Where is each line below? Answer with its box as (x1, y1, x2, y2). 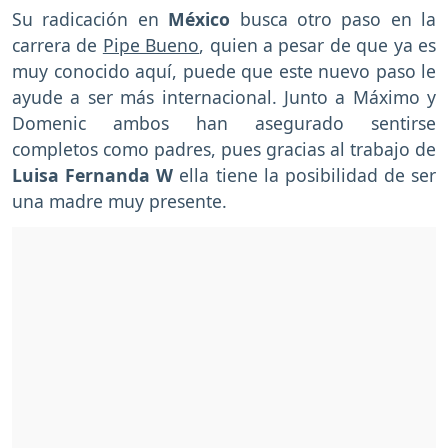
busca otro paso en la (230, 7, 436, 32)
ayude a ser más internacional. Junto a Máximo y (12, 85, 436, 110)
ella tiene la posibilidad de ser (173, 163, 436, 188)
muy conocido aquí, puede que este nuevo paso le (12, 59, 436, 84)
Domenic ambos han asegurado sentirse (12, 111, 436, 136)
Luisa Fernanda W (12, 163, 174, 188)
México (168, 7, 231, 32)
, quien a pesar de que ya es (199, 33, 437, 58)
